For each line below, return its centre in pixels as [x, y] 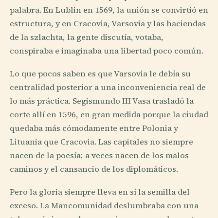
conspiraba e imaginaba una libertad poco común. [107, 51]
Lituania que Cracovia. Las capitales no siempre [101, 142]
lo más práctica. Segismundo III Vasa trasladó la [102, 101]
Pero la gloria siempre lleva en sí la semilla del [100, 192]
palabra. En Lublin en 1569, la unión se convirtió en [109, 10]
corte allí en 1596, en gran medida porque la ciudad [109, 115]
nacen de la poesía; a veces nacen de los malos [99, 156]
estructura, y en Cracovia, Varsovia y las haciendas [108, 24]
